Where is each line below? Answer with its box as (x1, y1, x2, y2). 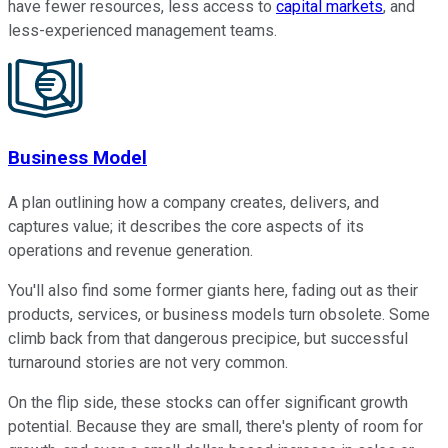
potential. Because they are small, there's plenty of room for (8, 416, 423, 436)
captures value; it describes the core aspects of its (8, 216, 364, 236)
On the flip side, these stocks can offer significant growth (8, 392, 408, 412)
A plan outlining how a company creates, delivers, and (8, 192, 379, 212)
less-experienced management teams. (8, 21, 277, 41)
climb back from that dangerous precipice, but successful (8, 328, 408, 348)
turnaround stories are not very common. (8, 352, 288, 372)
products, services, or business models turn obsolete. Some (8, 304, 430, 324)
